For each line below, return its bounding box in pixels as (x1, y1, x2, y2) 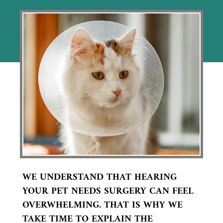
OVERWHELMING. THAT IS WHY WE (22, 197, 183, 214)
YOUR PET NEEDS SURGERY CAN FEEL (22, 183, 194, 200)
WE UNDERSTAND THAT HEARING (22, 169, 177, 186)
